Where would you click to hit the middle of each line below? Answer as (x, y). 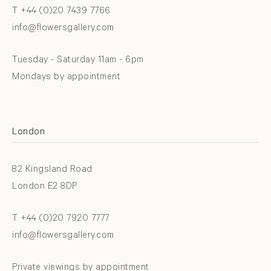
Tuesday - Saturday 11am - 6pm (78, 61)
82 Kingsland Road (52, 171)
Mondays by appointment (66, 78)
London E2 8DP (45, 188)
